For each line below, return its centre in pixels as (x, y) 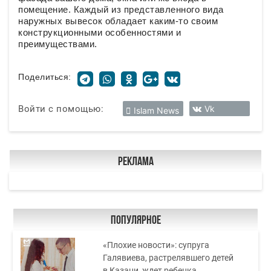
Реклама (135, 162)
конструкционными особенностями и (100, 32)
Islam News (156, 110)
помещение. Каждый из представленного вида (121, 9)
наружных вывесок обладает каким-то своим (118, 21)
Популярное (135, 221)
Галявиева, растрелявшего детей (168, 257)
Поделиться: (45, 77)
